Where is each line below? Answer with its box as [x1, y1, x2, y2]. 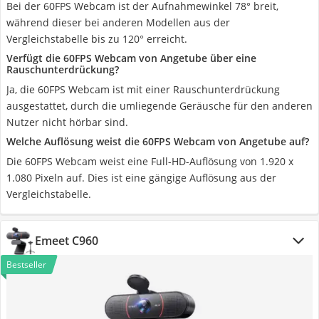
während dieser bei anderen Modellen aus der [6, 16, 230, 29]
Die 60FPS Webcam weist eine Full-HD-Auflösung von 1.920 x [6, 155, 293, 168]
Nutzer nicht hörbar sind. [6, 115, 128, 129]
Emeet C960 [35, 233, 98, 249]
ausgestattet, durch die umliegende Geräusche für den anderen [6, 99, 313, 113]
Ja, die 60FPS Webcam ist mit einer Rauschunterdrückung [6, 83, 280, 96]
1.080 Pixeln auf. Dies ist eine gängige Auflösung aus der [6, 171, 276, 184]
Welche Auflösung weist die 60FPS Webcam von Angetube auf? [6, 135, 309, 148]
